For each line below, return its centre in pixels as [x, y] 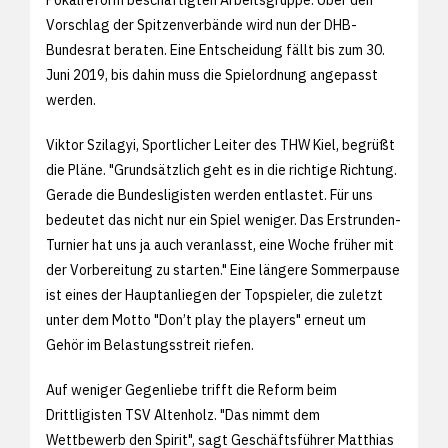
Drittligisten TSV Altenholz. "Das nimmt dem [183, 414]
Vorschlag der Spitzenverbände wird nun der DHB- [201, 24]
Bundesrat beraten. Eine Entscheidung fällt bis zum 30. [215, 49]
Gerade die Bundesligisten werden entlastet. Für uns [209, 194]
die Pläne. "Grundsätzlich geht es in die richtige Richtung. [221, 169]
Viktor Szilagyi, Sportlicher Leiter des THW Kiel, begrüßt [220, 144]
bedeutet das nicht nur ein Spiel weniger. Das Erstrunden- [223, 219]
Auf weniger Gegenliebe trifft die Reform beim [191, 389]
